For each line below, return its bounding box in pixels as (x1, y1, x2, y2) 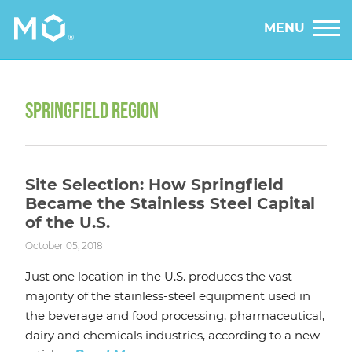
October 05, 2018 (25, 240, 103, 252)
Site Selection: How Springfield (25, 175, 284, 195)
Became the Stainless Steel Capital (25, 194, 315, 214)
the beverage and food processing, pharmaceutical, (25, 308, 324, 324)
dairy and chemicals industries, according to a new (25, 328, 320, 343)
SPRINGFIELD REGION (25, 98, 159, 124)
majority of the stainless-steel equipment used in (25, 288, 310, 304)
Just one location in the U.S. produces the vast (25, 269, 292, 284)
